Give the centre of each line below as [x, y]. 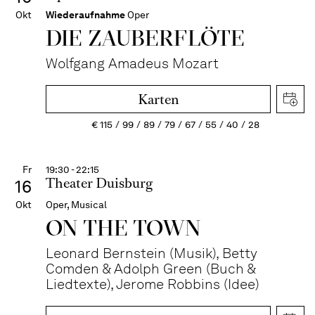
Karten [158, 99]
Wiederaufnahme [85, 15]
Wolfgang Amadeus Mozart [132, 63]
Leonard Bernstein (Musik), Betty [152, 253]
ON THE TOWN [124, 227]
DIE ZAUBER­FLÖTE [145, 38]
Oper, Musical [76, 205]
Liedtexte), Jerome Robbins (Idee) [153, 284]
